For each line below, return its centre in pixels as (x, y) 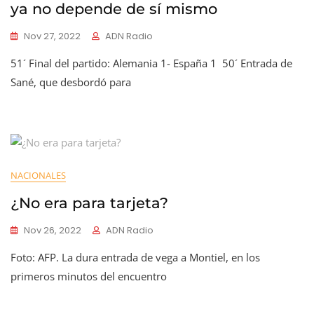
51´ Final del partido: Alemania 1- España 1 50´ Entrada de (151, 63)
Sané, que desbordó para (71, 82)
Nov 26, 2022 (53, 230)
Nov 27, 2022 (52, 36)
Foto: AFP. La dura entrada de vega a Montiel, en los (135, 257)
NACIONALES (38, 175)
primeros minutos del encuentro (89, 276)
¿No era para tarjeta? (89, 203)
